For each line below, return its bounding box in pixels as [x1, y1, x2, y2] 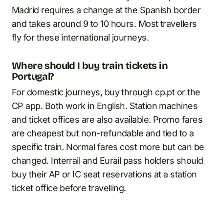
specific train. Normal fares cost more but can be [12, 141, 204, 152]
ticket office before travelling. [12, 182, 126, 193]
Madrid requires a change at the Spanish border [12, 4, 201, 15]
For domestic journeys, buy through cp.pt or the [12, 87, 200, 97]
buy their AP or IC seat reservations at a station [12, 169, 197, 179]
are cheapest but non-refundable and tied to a [12, 128, 194, 138]
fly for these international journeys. [12, 32, 149, 43]
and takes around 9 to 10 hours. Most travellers [12, 18, 197, 29]
